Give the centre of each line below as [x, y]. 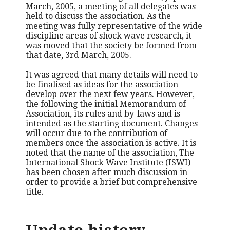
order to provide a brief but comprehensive [111, 182]
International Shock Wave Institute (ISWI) [108, 162]
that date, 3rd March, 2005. [78, 55]
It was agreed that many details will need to [111, 74]
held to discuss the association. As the [98, 16]
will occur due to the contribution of [96, 133]
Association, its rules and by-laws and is [103, 113]
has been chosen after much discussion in [106, 172]
